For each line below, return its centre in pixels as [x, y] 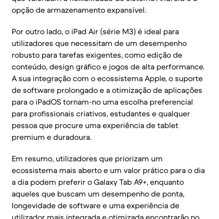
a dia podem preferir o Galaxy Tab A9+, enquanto [98, 182]
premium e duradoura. [52, 137]
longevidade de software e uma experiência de [96, 205]
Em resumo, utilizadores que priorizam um [87, 158]
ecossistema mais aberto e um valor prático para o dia [108, 170]
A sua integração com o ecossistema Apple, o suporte [107, 78]
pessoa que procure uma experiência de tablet [95, 125]
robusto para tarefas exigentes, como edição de [97, 55]
